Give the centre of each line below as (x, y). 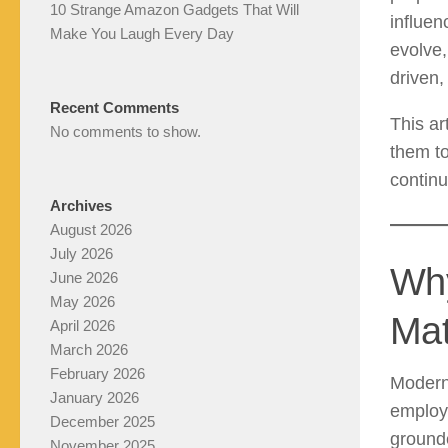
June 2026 (84, 278)
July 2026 (81, 254)
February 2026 (97, 374)
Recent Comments (114, 108)
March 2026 (89, 350)
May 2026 (82, 302)
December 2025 (102, 422)
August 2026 (91, 230)
